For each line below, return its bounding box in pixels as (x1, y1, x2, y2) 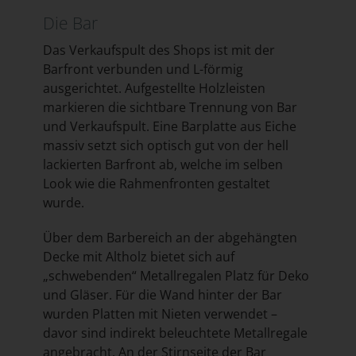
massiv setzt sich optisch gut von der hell (42, 136, 288, 154)
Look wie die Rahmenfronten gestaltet (42, 174, 270, 192)
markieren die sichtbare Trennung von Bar (42, 98, 297, 116)
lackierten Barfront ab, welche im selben (42, 155, 283, 173)
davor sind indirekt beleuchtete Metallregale (42, 323, 308, 342)
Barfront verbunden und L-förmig (42, 60, 243, 78)
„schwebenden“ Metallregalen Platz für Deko (42, 266, 309, 284)
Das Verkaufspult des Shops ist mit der (42, 41, 275, 59)
